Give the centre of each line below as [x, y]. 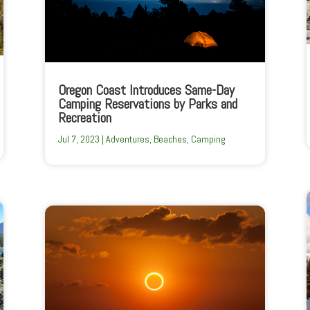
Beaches [170, 139]
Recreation [84, 118]
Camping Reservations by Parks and [147, 104]
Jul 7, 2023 [79, 139]
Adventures [127, 139]
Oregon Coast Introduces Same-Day [146, 90]
